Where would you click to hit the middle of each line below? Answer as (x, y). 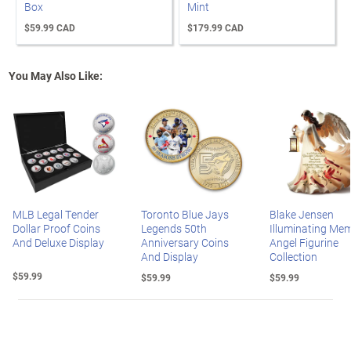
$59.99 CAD (50, 27)
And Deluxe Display (58, 242)
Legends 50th (174, 228)
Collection (293, 257)
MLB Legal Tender (56, 214)
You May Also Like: (56, 76)
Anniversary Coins (185, 242)
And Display (170, 257)
